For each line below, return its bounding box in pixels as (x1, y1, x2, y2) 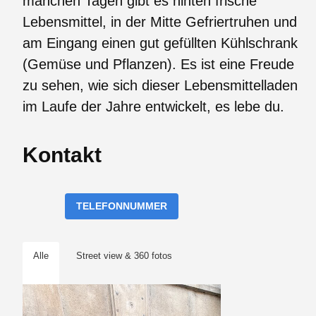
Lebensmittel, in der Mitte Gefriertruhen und (23, 13, 297, 30)
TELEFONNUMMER (75, 200, 167, 212)
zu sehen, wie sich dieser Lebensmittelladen (23, 77, 298, 93)
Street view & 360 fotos (76, 250, 172, 261)
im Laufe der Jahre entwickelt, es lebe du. (23, 98, 284, 114)
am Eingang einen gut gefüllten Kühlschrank (23, 35, 298, 51)
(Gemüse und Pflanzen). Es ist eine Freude (23, 56, 294, 72)
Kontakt (23, 142, 102, 166)
